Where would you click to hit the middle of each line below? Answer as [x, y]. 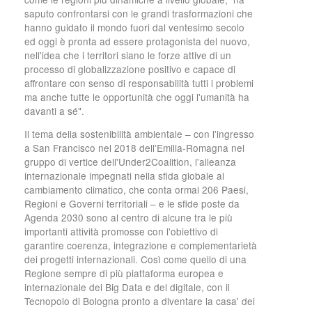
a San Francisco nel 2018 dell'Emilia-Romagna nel [134, 148]
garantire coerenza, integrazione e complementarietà [141, 245]
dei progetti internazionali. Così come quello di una [135, 259]
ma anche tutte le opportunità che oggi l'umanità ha [137, 96]
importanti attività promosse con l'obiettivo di [121, 232]
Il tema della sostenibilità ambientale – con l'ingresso [139, 134]
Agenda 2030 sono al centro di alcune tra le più [128, 218]
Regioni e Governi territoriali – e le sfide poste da [132, 204]
